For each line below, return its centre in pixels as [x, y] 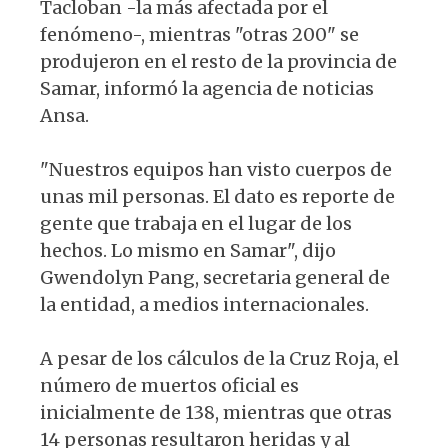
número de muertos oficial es [169, 386]
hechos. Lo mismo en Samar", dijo [188, 251]
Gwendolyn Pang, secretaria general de [215, 278]
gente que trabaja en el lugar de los [196, 224]
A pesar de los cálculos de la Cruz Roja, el [219, 359]
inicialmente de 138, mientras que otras [216, 413]
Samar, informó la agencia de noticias [207, 89]
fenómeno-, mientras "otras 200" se [199, 35]
